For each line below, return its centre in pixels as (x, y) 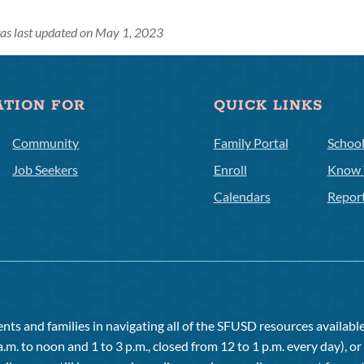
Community (46, 143)
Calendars (242, 197)
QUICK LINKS (268, 106)
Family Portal (251, 143)
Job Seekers (45, 170)
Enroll (230, 170)
